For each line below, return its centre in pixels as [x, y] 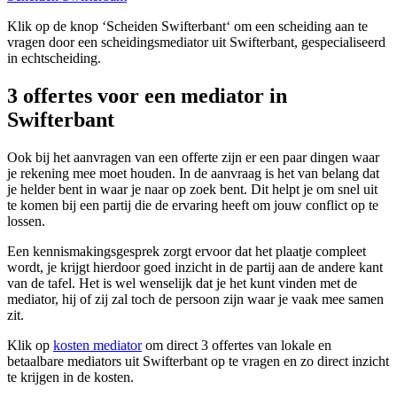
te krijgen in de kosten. [70, 378]
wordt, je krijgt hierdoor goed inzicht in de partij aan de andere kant [195, 268]
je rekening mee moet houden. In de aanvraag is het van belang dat [193, 174]
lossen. [26, 222]
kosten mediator [97, 346]
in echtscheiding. [54, 58]
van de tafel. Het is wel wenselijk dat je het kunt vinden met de [182, 284]
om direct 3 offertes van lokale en [237, 346]
